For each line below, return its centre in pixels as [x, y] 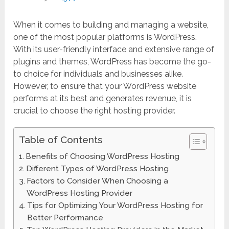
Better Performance [65, 218]
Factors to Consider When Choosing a [98, 181]
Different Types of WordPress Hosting [98, 169]
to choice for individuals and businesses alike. [98, 74]
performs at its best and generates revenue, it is [103, 99]
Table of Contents [61, 140]
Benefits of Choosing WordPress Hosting [103, 157]
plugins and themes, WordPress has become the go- [112, 62]
